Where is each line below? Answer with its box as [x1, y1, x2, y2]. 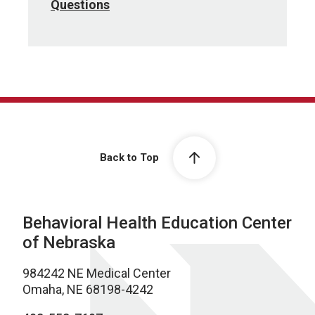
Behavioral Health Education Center [22, 213, 292, 233]
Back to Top [99, 151, 159, 165]
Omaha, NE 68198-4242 [22, 282, 153, 297]
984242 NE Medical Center [22, 266, 171, 281]
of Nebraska [22, 233, 115, 252]
